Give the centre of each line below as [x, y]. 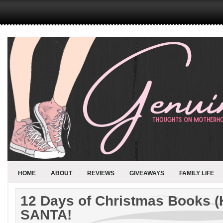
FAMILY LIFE [197, 173]
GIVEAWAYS [147, 173]
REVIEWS [101, 173]
